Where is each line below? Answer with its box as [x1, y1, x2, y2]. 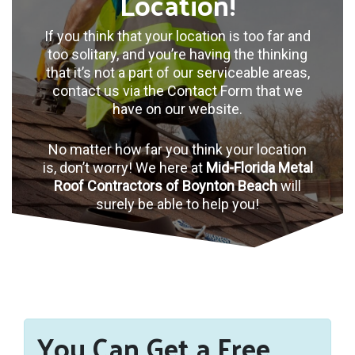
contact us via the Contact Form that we [52, 82, 303, 99]
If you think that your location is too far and [44, 27, 311, 44]
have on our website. [113, 100, 242, 117]
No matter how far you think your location [48, 140, 307, 158]
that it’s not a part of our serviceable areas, [45, 63, 310, 81]
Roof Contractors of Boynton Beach [54, 177, 281, 194]
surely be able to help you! [96, 195, 259, 212]
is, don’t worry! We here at [42, 158, 206, 176]
